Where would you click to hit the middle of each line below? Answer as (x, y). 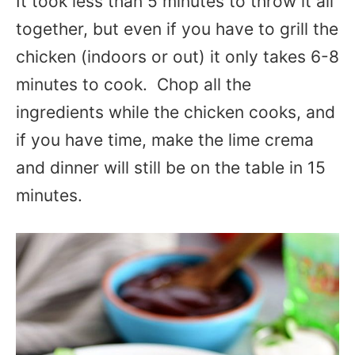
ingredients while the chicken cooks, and (176, 112)
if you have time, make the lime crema (165, 140)
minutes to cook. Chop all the (134, 84)
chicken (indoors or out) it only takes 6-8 (177, 57)
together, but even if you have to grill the (177, 29)
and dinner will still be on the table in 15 (171, 168)
